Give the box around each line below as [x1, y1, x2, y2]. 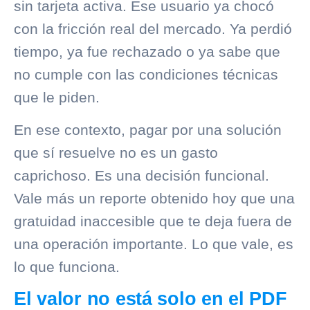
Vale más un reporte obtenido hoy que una [14, 190, 295, 207]
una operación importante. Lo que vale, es [14, 236, 293, 253]
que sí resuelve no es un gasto [14, 145, 218, 161]
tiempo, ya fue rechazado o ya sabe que [14, 43, 280, 60]
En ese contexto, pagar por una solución [14, 122, 282, 138]
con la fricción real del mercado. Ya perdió [14, 20, 292, 37]
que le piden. [14, 89, 100, 105]
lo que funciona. [14, 259, 120, 275]
